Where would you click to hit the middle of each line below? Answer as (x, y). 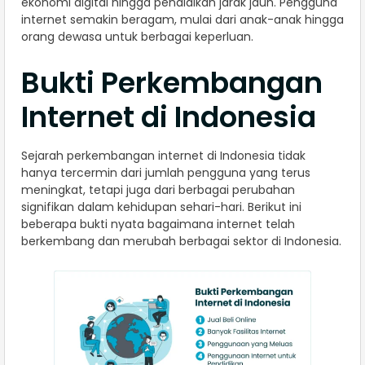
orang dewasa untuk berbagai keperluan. (137, 37)
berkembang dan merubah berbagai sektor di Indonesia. (181, 242)
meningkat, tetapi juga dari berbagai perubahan (158, 190)
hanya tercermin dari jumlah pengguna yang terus (166, 173)
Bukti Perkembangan (172, 83)
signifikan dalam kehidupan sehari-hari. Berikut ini (161, 207)
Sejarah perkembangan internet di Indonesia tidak (163, 156)
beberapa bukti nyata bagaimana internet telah (158, 224)
